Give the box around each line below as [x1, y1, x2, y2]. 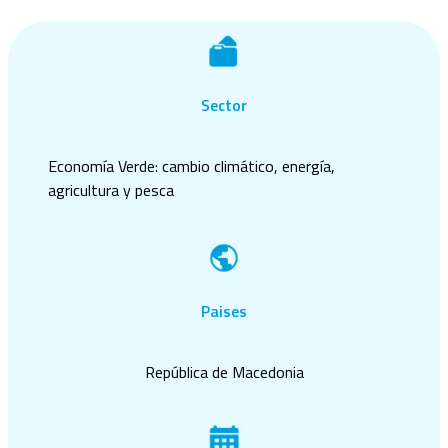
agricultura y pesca [48, 177, 174, 202]
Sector [201, 92, 247, 117]
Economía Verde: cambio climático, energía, [48, 153, 335, 178]
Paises [201, 299, 247, 324]
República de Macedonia [144, 360, 304, 385]
